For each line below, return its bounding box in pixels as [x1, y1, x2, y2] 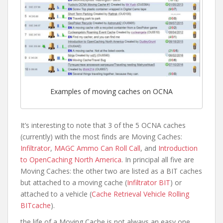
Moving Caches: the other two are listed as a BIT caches [20, 166, 202, 176]
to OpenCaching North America [20, 155, 121, 165]
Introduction [158, 143, 198, 153]
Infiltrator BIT [127, 178, 170, 188]
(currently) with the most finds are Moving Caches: [20, 132, 182, 142]
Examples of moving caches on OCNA [50, 86, 173, 96]
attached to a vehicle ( [20, 189, 92, 199]
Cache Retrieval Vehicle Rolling [92, 189, 189, 199]
